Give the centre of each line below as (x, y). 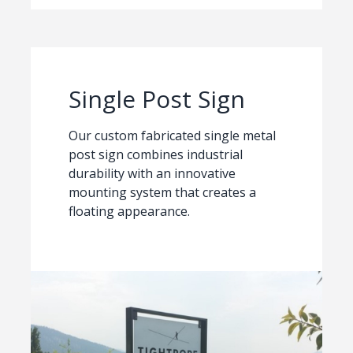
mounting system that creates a (162, 193)
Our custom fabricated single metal (172, 136)
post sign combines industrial (155, 155)
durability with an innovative (152, 174)
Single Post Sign (156, 99)
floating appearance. (129, 212)
